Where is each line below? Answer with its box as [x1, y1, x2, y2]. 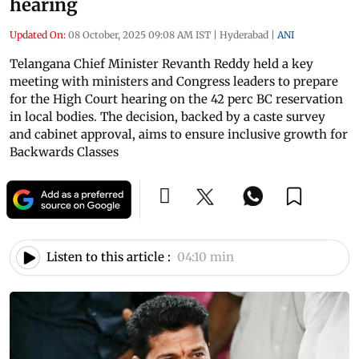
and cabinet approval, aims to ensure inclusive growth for [10, 126, 348, 142]
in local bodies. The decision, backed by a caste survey [10, 108, 325, 124]
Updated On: [10, 28, 66, 41]
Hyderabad [220, 28, 268, 41]
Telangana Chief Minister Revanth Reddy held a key [10, 55, 313, 71]
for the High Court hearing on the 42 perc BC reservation [10, 91, 343, 107]
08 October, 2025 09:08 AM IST [68, 28, 211, 41]
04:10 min [177, 249, 234, 265]
